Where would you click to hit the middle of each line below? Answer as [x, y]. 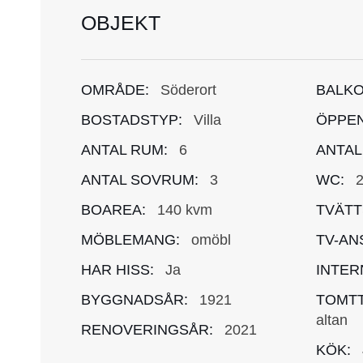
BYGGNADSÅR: [135, 300]
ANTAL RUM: [124, 150]
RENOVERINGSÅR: [147, 330]
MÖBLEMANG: [130, 240]
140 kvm [185, 210]
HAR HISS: [117, 270]
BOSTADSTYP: [132, 120]
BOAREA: [113, 210]
